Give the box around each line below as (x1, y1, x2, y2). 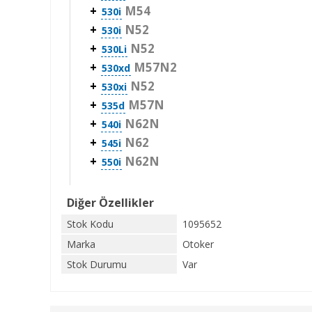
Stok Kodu (67, 217, 114, 231)
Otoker (182, 237, 214, 251)
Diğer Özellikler (67, 195, 154, 210)
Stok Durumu (67, 258, 127, 271)
